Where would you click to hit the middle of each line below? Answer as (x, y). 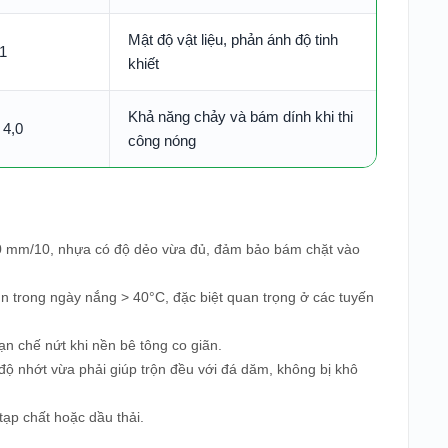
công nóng (162, 140)
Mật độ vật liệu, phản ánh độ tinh (233, 39)
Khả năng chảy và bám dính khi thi (240, 116)
